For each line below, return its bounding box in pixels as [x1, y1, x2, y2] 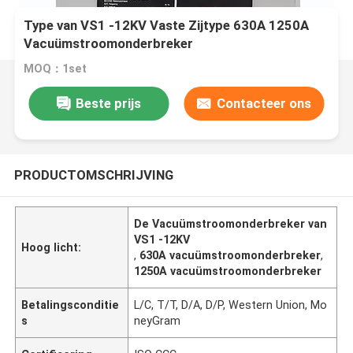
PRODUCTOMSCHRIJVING [13, 166, 173, 183]
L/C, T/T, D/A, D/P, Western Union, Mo [134, 298, 328, 311]
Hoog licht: [21, 240, 82, 254]
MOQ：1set [24, 62, 87, 76]
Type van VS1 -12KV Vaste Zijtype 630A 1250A [24, 17, 310, 34]
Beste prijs [75, 95, 141, 111]
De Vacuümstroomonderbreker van [134, 217, 328, 230]
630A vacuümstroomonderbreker [139, 248, 321, 262]
